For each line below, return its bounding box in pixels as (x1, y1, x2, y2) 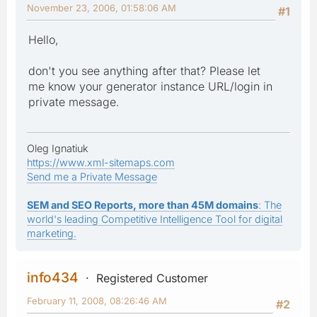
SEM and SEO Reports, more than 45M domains (27, 198, 258, 211)
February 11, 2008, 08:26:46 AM (27, 294, 167, 306)
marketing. (27, 226, 76, 239)
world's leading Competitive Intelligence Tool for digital (27, 212, 282, 225)
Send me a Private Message (27, 170, 157, 183)
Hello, (28, 32, 59, 47)
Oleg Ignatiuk (27, 142, 88, 154)
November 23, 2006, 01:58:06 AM (27, 1, 176, 13)
